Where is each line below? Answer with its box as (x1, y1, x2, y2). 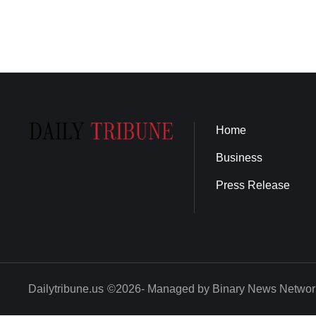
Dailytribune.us (28, 283, 104, 295)
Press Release (216, 179, 290, 191)
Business (216, 152, 262, 164)
